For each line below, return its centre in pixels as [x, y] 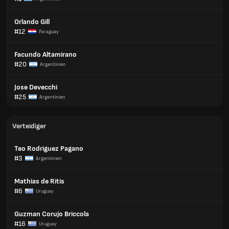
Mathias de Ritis [39, 181]
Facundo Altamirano [45, 54]
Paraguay [49, 31]
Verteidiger [29, 126]
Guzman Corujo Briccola [52, 214]
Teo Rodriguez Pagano [49, 148]
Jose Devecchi [36, 87]
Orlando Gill [32, 22]
